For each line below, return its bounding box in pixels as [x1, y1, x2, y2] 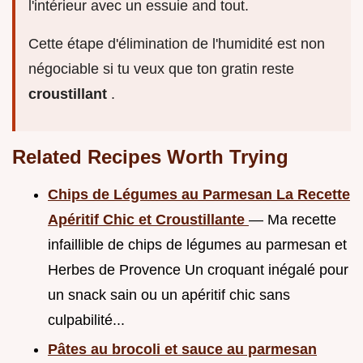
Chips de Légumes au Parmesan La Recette [48, 186, 350, 203]
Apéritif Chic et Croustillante [48, 211, 249, 228]
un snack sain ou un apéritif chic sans [48, 286, 290, 303]
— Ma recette [249, 211, 336, 228]
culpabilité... [48, 311, 125, 328]
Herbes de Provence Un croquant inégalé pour [48, 261, 348, 278]
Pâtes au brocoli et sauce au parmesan [48, 341, 317, 358]
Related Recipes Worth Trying [12, 145, 288, 168]
